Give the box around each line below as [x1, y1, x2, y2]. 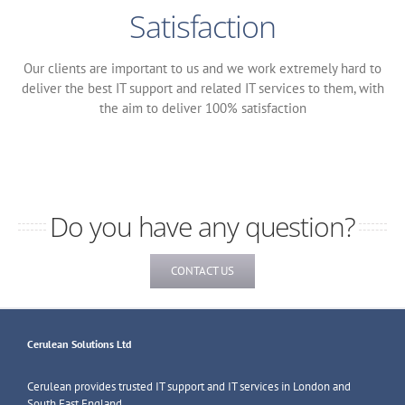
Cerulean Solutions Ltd [27, 337, 131, 351]
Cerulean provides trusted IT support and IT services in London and [27, 379, 351, 394]
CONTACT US [171, 262, 234, 278]
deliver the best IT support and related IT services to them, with [21, 79, 384, 97]
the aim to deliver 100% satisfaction [99, 99, 306, 117]
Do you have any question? [50, 207, 355, 245]
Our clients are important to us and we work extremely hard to [24, 59, 381, 77]
